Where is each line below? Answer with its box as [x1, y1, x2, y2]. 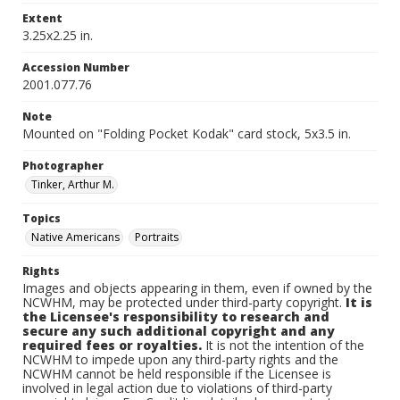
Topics [22, 211, 61, 226]
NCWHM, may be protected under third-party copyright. [22, 294, 346, 311]
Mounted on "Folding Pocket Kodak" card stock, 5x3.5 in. [22, 125, 351, 142]
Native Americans [31, 229, 120, 245]
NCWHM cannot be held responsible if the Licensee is [22, 365, 331, 382]
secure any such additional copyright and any [22, 322, 335, 339]
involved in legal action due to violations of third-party [22, 379, 332, 396]
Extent [22, 11, 62, 26]
